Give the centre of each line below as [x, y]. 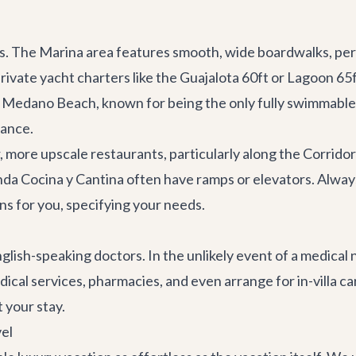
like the [155, 77]
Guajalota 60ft [224, 77]
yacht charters [85, 77]
